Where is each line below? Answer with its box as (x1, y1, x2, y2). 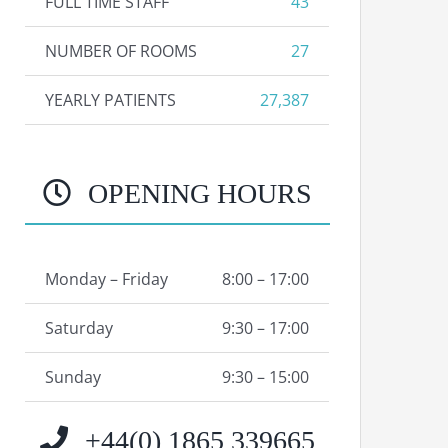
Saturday (45, 317, 114, 339)
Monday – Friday (45, 268, 169, 290)
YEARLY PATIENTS (45, 89, 177, 111)
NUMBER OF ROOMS (45, 40, 198, 62)
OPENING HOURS (81, 178, 313, 209)
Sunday (45, 366, 102, 388)
